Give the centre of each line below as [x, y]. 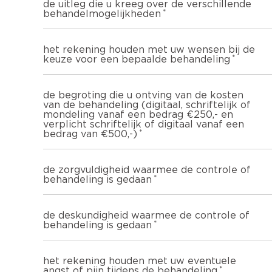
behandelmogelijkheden [102, 14]
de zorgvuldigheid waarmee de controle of [147, 170]
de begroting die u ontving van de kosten [143, 95]
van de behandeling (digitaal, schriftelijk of [147, 105]
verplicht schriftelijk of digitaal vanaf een [144, 124]
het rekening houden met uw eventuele [140, 261]
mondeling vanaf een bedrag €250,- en [138, 114]
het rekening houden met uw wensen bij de [149, 49]
